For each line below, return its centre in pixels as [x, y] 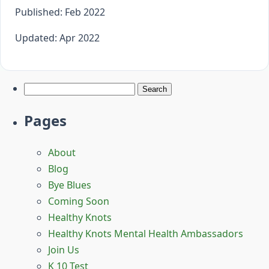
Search [39, 87]
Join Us [64, 249]
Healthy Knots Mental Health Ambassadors [146, 233]
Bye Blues [70, 185]
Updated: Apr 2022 [57, 38]
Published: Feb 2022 [60, 12]
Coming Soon [79, 201]
